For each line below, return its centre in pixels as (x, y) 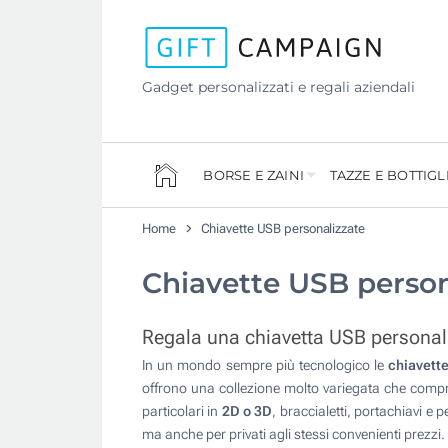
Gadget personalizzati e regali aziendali (278, 87)
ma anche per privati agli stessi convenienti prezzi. (293, 434)
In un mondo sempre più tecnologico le (265, 365)
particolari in (182, 411)
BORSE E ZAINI (254, 175)
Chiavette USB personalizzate (282, 229)
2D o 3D (247, 411)
